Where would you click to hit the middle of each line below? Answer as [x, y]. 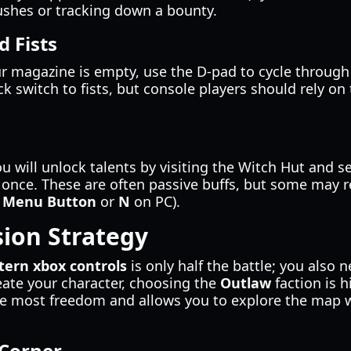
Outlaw [246, 283]
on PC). [155, 201]
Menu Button [49, 201]
